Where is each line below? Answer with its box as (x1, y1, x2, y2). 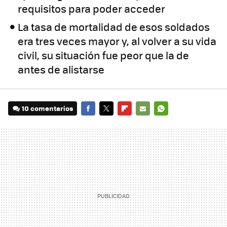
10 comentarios (22, 103, 73, 113)
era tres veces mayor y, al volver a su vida (18, 33, 217, 49)
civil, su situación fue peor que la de (18, 48, 190, 63)
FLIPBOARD (118, 118, 154, 128)
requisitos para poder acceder (18, 1, 166, 16)
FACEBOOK (81, 118, 115, 128)
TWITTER (99, 118, 128, 128)
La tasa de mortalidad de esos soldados (18, 19, 210, 34)
